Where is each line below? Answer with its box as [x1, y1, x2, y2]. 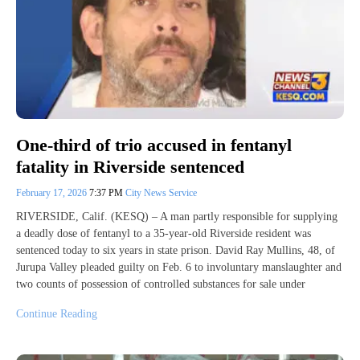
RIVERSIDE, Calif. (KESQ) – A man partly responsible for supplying [16, 210, 337, 223]
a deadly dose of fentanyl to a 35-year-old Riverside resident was [16, 227, 311, 239]
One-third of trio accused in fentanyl [16, 135, 292, 156]
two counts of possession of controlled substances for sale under [16, 277, 305, 290]
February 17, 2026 [16, 186, 89, 198]
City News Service [125, 186, 197, 198]
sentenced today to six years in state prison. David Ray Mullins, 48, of [16, 243, 335, 256]
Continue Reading [16, 307, 97, 320]
